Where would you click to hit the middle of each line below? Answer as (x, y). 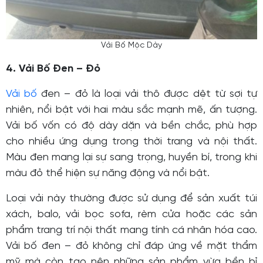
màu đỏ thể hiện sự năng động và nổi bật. (108, 173)
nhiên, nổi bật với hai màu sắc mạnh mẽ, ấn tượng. (131, 110)
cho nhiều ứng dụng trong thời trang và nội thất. (131, 141)
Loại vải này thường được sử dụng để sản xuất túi (131, 198)
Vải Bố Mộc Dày (131, 45)
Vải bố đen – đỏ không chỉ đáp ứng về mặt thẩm (131, 246)
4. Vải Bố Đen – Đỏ (53, 69)
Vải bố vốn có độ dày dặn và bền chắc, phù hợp (131, 126)
